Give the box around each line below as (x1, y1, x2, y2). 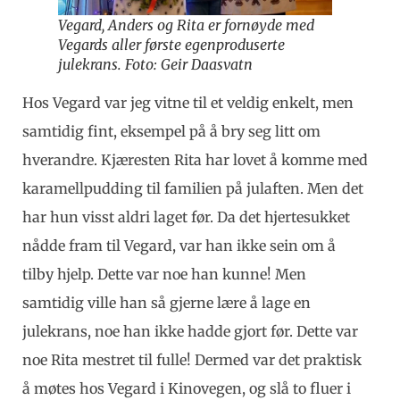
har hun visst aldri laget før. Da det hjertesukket (22, 207, 350, 226)
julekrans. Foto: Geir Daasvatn (58, 54, 253, 73)
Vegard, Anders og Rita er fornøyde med (58, 15, 314, 34)
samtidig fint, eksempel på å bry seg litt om (22, 121, 321, 140)
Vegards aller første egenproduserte (58, 35, 285, 54)
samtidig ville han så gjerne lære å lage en (22, 293, 311, 312)
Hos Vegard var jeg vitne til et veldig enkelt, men (22, 93, 354, 112)
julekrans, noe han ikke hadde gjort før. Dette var (22, 321, 358, 340)
